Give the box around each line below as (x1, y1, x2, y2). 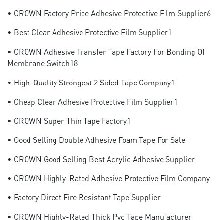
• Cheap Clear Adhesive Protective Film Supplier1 (7, 96, 178, 107)
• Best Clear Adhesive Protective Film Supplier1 (7, 27, 172, 37)
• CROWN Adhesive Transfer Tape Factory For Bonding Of (7, 46, 205, 56)
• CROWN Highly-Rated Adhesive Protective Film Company (7, 173, 210, 183)
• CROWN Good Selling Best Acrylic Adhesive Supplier (7, 154, 195, 164)
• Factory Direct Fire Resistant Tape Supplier (7, 192, 161, 202)
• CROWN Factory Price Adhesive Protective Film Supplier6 (7, 8, 211, 18)
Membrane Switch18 (7, 58, 78, 68)
